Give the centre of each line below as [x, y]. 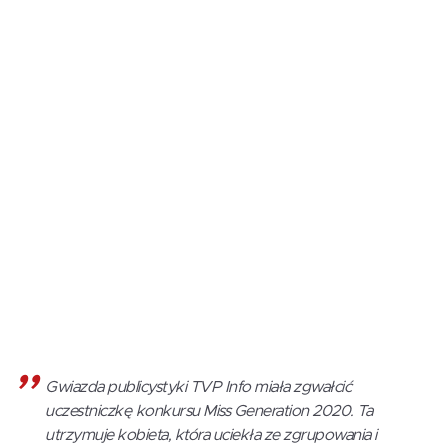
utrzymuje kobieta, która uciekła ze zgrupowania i [211, 435]
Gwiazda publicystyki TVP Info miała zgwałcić [198, 387]
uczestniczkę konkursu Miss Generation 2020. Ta [208, 411]
